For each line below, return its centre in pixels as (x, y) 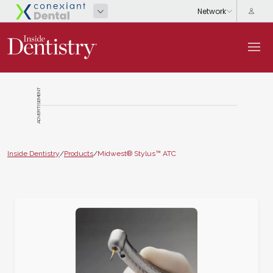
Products (79, 153)
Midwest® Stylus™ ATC (137, 153)
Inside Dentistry (34, 153)
